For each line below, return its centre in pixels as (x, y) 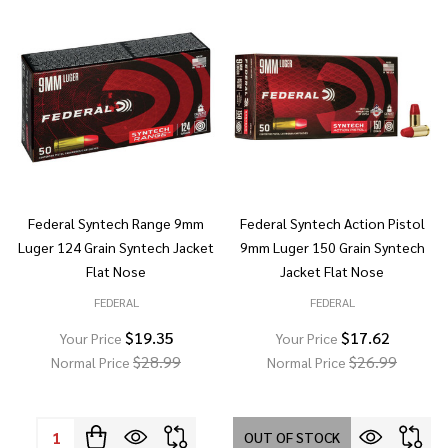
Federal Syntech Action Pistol (332, 223)
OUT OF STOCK (292, 437)
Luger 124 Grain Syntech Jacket (116, 247)
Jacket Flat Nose (332, 271)
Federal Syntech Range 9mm (116, 223)
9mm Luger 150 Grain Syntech (332, 247)
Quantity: (69, 430)
